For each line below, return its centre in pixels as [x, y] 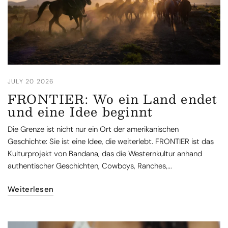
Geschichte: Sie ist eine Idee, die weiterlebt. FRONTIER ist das [111, 142]
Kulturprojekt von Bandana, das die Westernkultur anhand [105, 154]
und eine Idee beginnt [80, 112]
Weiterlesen [31, 190]
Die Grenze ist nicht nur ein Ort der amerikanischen [93, 130]
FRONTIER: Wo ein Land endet [113, 99]
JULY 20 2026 [31, 82]
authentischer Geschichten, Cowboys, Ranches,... [90, 166]
